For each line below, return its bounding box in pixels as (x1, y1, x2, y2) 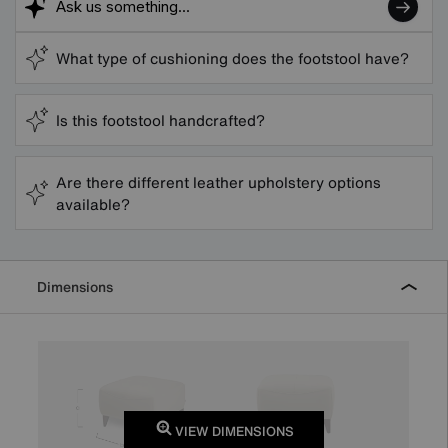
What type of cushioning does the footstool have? (56, 46, 409, 69)
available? (56, 192, 130, 215)
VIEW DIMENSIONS (171, 421, 294, 441)
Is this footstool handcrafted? (56, 108, 265, 131)
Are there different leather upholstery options (56, 170, 381, 193)
